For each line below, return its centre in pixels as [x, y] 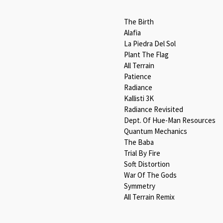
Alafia [132, 32]
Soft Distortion [147, 164]
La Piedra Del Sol [150, 43]
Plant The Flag [146, 54]
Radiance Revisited [154, 109]
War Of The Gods [150, 175]
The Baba [139, 142]
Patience [138, 76]
